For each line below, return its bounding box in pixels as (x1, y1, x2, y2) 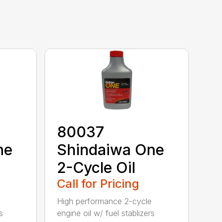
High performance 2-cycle (57, 196, 152, 207)
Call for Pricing (57, 176, 140, 191)
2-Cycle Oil (57, 159, 136, 177)
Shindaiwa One (57, 141, 165, 159)
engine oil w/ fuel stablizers (57, 208, 155, 219)
